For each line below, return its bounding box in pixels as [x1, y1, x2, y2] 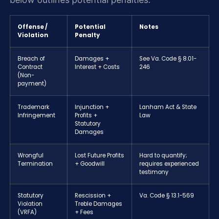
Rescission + [75, 192, 111, 200]
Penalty [75, 31, 100, 40]
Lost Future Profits [75, 152, 124, 160]
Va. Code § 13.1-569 [139, 192, 194, 200]
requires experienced [139, 160, 199, 168]
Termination [18, 160, 53, 168]
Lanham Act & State [139, 103, 197, 111]
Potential [75, 23, 106, 31]
